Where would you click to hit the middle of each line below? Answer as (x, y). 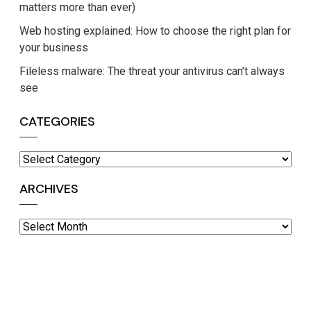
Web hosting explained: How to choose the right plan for (155, 31)
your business (54, 48)
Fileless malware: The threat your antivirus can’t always (152, 72)
